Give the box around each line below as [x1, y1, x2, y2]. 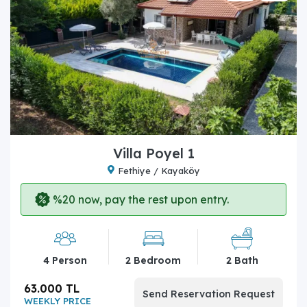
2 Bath [225, 254, 258, 267]
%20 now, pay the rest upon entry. [50, 192, 229, 206]
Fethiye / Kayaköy [117, 164, 200, 176]
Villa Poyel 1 [112, 144, 195, 162]
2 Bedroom [125, 254, 182, 267]
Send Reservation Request [143, 287, 275, 300]
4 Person [42, 254, 87, 267]
